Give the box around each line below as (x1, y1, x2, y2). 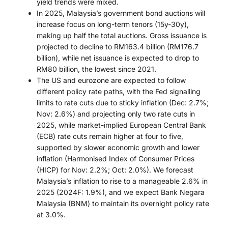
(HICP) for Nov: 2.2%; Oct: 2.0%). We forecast (37, 165, 193, 175)
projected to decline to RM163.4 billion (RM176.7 (37, 42, 198, 51)
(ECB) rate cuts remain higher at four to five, (37, 132, 183, 141)
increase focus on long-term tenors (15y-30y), (37, 20, 189, 29)
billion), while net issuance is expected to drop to (37, 53, 199, 63)
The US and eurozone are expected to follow (37, 76, 186, 85)
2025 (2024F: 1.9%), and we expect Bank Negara (37, 188, 205, 197)
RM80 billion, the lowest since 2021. (37, 65, 156, 74)
